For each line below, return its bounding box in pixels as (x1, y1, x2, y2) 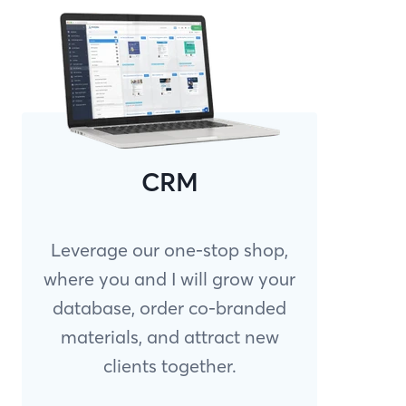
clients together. (102, 353, 237, 377)
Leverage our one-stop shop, (51, 237, 288, 261)
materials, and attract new (60, 324, 279, 348)
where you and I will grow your (43, 266, 295, 290)
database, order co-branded (53, 295, 286, 319)
